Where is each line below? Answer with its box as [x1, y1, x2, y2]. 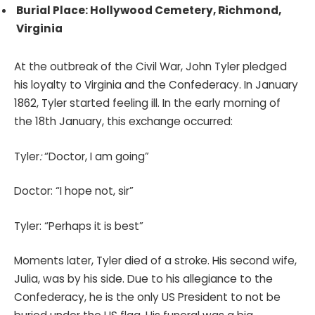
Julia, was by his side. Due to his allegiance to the [14, 271, 273, 287]
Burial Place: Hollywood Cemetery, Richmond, [16, 3, 281, 18]
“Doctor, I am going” [44, 148, 149, 164]
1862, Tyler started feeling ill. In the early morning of [14, 95, 281, 110]
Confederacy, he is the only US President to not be [14, 290, 281, 305]
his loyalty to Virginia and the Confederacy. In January [14, 77, 298, 92]
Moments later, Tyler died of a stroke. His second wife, [14, 253, 297, 269]
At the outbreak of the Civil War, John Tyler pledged [14, 58, 287, 74]
